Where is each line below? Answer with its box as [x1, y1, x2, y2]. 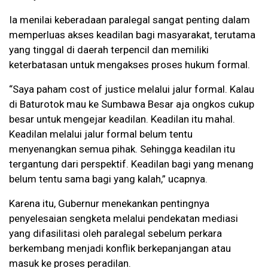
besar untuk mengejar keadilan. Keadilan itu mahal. [9, 113, 235, 126]
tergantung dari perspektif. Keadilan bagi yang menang [9, 158, 254, 170]
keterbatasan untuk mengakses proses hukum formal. [9, 59, 250, 71]
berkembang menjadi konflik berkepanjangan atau [9, 242, 231, 255]
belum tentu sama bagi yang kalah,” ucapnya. [9, 173, 208, 185]
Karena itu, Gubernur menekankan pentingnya [9, 197, 209, 210]
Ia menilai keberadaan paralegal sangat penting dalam [9, 14, 250, 26]
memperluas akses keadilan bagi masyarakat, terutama [9, 29, 255, 41]
